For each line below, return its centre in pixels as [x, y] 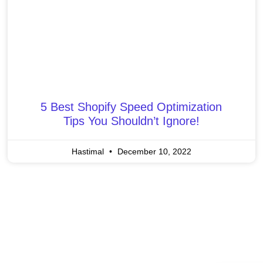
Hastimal [89, 151]
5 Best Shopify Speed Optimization [131, 107]
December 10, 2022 [153, 151]
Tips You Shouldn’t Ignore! [131, 121]
